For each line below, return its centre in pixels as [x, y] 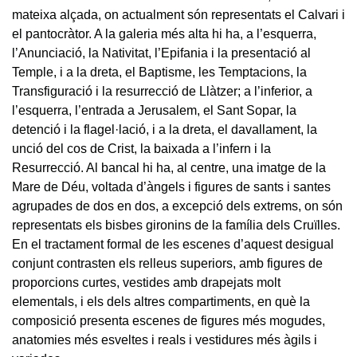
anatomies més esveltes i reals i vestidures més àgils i [165, 339]
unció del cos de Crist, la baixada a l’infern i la [141, 148]
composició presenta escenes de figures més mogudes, [169, 320]
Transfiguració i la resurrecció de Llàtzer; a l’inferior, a [162, 91]
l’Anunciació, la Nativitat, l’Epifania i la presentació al [161, 53]
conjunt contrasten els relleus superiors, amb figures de [167, 263]
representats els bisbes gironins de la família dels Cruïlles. [176, 225]
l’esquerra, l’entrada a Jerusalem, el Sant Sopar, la [154, 110]
